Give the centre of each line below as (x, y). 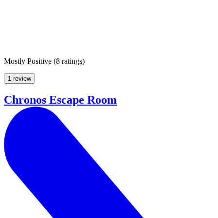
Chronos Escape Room (60, 100)
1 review (19, 78)
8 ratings (69, 61)
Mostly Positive (28, 61)
